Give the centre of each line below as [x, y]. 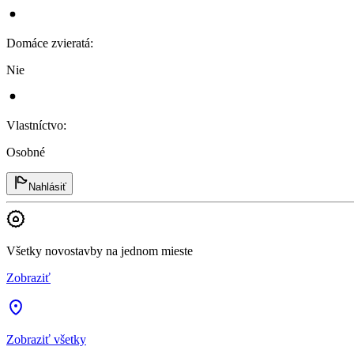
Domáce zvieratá [48, 43]
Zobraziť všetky [46, 339]
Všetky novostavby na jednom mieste [100, 250]
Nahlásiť [47, 186]
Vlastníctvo [35, 125]
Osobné [26, 152]
